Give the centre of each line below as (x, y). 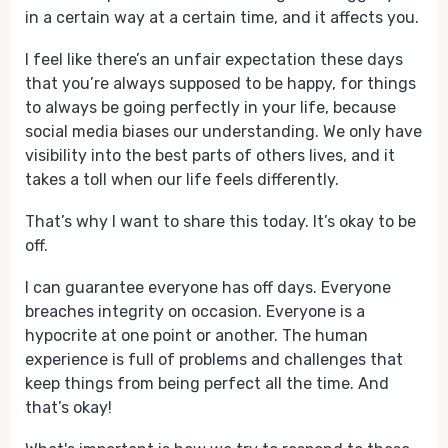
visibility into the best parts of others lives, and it (210, 155)
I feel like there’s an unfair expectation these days (214, 59)
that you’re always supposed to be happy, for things (220, 83)
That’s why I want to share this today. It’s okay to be (220, 221)
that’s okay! (68, 407)
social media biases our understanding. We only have (223, 131)
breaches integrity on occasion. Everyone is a (195, 311)
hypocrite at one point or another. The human (196, 335)
